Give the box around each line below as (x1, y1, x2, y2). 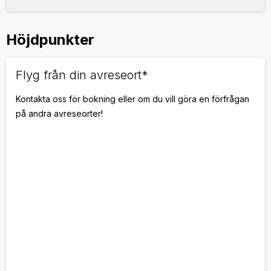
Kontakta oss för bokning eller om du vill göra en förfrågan (16, 94, 249, 105)
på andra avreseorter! (16, 108, 103, 119)
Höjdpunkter (6, 31, 94, 49)
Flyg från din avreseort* (16, 68, 148, 83)
